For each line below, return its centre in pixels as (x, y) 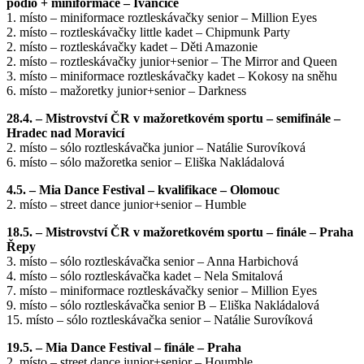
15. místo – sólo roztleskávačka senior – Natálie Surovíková (160, 320)
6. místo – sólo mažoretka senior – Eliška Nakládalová (145, 162)
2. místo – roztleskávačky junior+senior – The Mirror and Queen (172, 62)
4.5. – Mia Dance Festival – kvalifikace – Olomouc (143, 190)
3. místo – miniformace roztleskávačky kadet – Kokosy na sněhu (172, 76)
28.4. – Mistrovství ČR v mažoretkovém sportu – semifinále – (173, 119)
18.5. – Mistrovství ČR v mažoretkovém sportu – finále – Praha (180, 232)
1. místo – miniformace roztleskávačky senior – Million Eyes (162, 18)
